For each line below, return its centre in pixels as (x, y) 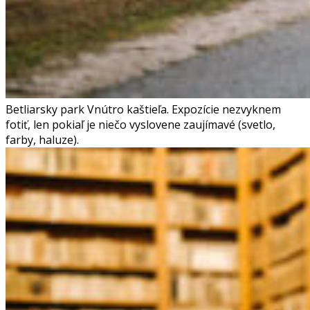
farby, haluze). (42, 139)
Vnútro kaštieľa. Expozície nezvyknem (184, 109)
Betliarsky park (45, 109)
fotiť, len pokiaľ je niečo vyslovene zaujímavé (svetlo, (140, 124)
